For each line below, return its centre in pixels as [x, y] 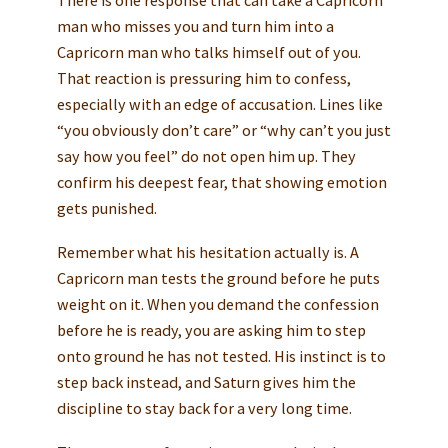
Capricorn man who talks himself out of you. [208, 52]
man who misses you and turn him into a [195, 26]
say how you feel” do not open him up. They [206, 156]
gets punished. [106, 208]
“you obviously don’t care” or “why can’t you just [223, 130]
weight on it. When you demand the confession [217, 304]
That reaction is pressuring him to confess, [203, 78]
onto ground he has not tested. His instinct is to [221, 356]
